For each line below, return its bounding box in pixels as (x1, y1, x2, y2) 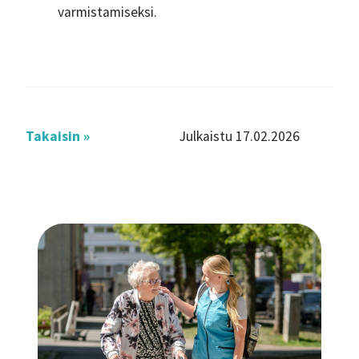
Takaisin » (26, 127, 90, 145)
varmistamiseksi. (58, 3, 157, 21)
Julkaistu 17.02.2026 (179, 127, 300, 145)
